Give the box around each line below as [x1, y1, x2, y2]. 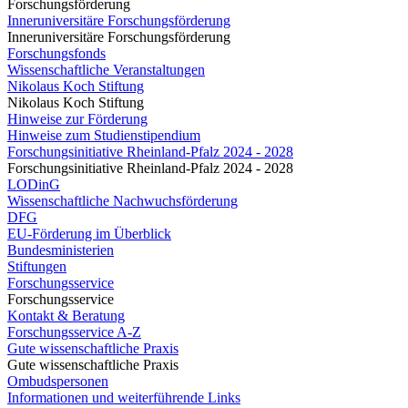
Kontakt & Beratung [7, 308, 125, 323]
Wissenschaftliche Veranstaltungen [7, 62, 205, 77]
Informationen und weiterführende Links [7, 390, 240, 405]
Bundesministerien [7, 242, 114, 258]
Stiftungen [7, 259, 66, 274]
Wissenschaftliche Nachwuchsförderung [7, 193, 238, 209]
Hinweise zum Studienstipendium [7, 127, 200, 143]
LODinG [7, 177, 60, 192]
